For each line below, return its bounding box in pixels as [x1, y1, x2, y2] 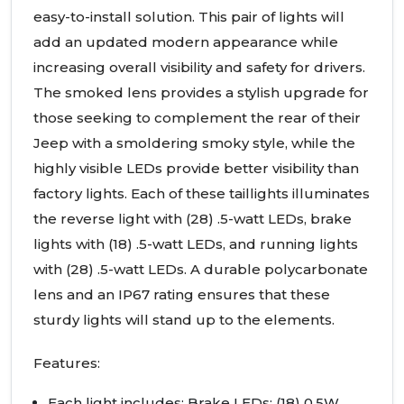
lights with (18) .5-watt [33, 235, 187, 253]
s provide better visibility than [155, 160, 359, 178]
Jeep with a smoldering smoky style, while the [33, 134, 355, 152]
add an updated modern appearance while [33, 33, 338, 51]
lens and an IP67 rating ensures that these [33, 286, 330, 304]
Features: [33, 354, 100, 372]
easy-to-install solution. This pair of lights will [33, 8, 344, 26]
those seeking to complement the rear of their [33, 109, 361, 127]
